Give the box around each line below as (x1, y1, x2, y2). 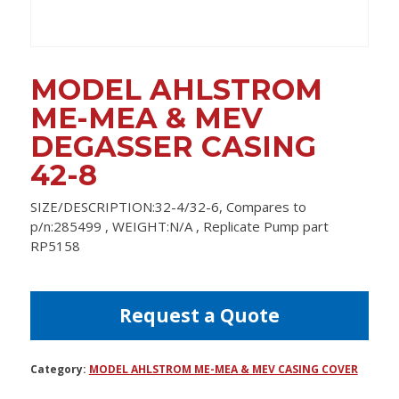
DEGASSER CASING (29, 129, 316, 165)
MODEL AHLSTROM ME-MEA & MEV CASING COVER (88, 362, 358, 378)
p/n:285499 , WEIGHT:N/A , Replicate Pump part (29, 217, 329, 236)
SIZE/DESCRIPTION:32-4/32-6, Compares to (29, 198, 306, 216)
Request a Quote (118, 303, 280, 329)
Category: (29, 362, 89, 378)
